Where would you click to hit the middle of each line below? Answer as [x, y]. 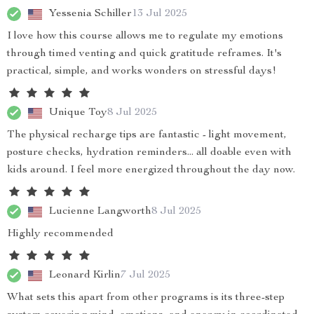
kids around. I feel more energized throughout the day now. [151, 170]
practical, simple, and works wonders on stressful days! [142, 71]
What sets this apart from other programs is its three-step [146, 298]
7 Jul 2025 [145, 275]
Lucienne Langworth [100, 211]
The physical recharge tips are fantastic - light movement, [147, 135]
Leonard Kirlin [85, 275]
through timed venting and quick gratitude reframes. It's [144, 54]
